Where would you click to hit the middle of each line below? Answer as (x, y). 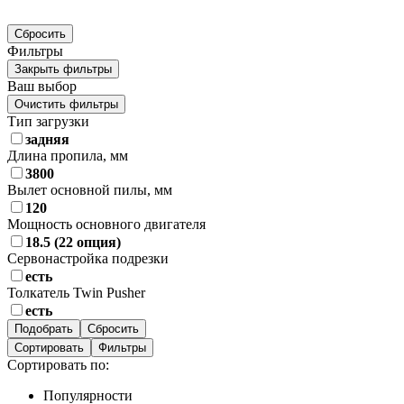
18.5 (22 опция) (73, 242)
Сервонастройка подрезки (88, 258)
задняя (47, 139)
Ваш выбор (42, 86)
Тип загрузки (48, 121)
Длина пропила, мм (68, 155)
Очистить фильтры (66, 104)
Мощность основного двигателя (106, 224)
